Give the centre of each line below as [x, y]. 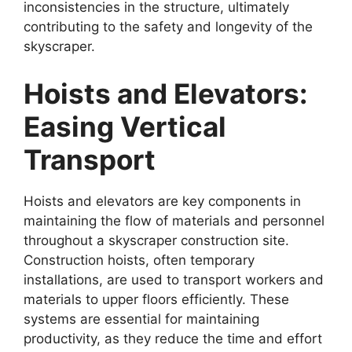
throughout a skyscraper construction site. [156, 240]
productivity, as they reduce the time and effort [173, 338]
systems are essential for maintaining [141, 319]
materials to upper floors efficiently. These [156, 299]
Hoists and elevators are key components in [162, 201]
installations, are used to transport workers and [174, 279]
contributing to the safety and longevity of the [168, 27]
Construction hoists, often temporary [139, 260]
